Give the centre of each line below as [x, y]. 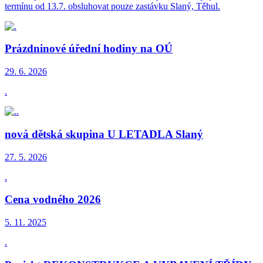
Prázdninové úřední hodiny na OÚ [89, 49]
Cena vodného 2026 [53, 200]
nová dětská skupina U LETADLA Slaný [104, 134]
